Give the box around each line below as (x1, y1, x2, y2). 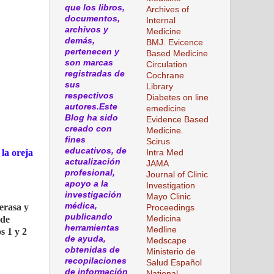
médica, (65, 201, 97, 210)
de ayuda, (65, 234, 106, 243)
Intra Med (146, 147, 183, 157)
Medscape (146, 235, 187, 245)
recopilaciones (65, 256, 127, 265)
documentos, (65, 13, 120, 23)
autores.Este (65, 102, 117, 111)
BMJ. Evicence (146, 37, 203, 47)
